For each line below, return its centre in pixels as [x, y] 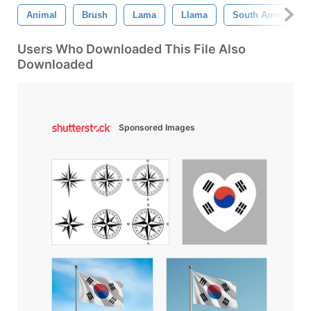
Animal [42, 15]
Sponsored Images [157, 127]
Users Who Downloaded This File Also [132, 49]
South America [264, 15]
